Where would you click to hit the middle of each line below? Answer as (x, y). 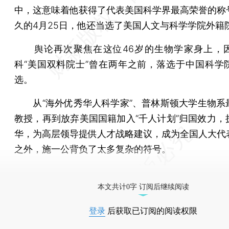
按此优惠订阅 (138, 177)
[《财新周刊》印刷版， (62, 177)
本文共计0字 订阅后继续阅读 (143, 187)
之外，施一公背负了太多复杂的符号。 (93, 149)
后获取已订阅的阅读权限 (151, 211)
